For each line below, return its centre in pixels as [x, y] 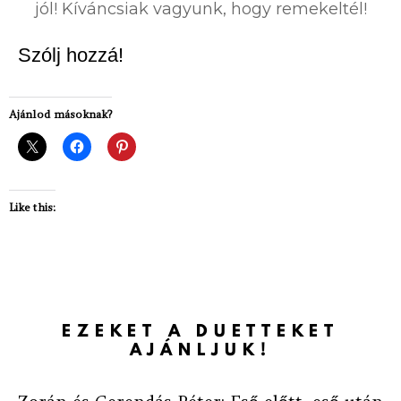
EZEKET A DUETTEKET [200, 331]
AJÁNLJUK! [200, 350]
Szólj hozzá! [71, 55]
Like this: [32, 208]
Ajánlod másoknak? [60, 115]
